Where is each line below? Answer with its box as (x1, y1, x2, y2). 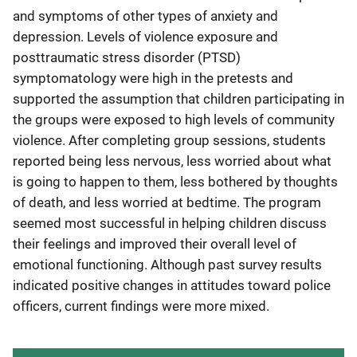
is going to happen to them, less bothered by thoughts (13, 174, 338, 190)
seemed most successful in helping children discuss (13, 215, 327, 231)
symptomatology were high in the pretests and (13, 70, 293, 86)
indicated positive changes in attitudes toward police (13, 277, 331, 293)
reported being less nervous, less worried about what (13, 153, 331, 169)
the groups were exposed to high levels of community (13, 112, 335, 127)
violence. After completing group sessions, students (13, 132, 326, 148)
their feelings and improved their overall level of (13, 236, 296, 252)
